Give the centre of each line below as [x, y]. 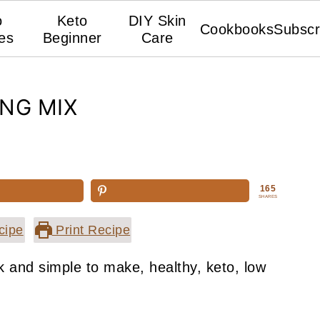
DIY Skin [157, 21]
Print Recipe [91, 230]
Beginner [72, 38]
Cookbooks [237, 29]
